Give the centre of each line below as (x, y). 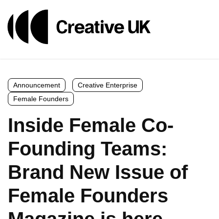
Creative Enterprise (108, 85)
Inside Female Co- (91, 125)
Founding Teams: (88, 148)
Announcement (37, 85)
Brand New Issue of (98, 172)
